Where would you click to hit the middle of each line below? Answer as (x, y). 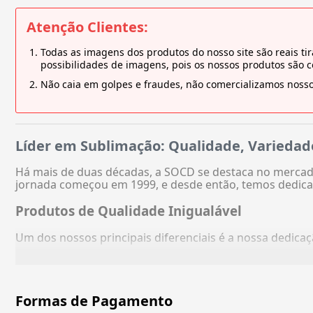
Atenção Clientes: (87, 27)
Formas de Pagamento (94, 301)
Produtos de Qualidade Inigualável (129, 211)
